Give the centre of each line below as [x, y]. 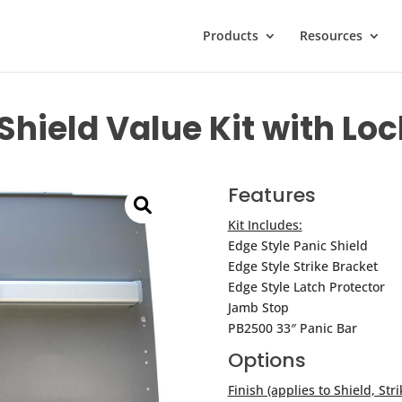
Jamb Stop [258, 308]
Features [271, 196]
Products [230, 35]
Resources [331, 35]
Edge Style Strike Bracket [302, 267]
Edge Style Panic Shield [297, 246]
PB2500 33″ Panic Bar [292, 328]
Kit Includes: [265, 225]
